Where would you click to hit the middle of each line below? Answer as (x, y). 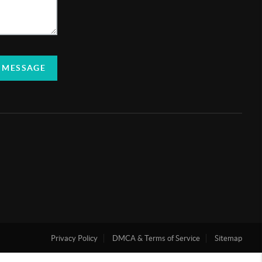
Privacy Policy (75, 239)
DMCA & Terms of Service (156, 239)
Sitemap (229, 239)
